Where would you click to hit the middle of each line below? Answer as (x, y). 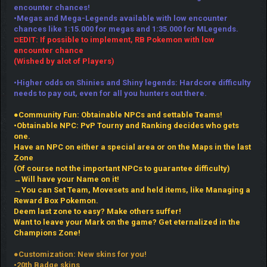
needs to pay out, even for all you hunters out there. (110, 93)
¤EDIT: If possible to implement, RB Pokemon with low (114, 39)
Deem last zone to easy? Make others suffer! (97, 211)
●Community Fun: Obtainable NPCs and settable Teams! (118, 114)
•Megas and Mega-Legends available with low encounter (120, 18)
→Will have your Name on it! (66, 179)
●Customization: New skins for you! (80, 254)
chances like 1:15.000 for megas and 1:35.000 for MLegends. (126, 29)
